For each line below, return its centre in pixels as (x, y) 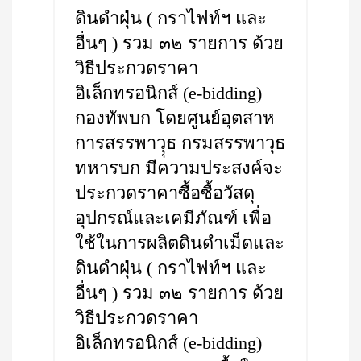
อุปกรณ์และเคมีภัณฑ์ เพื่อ (173, 218)
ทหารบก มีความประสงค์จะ (179, 168)
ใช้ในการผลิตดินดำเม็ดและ (180, 243)
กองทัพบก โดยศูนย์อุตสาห (175, 118)
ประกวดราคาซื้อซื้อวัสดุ (165, 193)
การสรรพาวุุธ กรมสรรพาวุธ (180, 143)
